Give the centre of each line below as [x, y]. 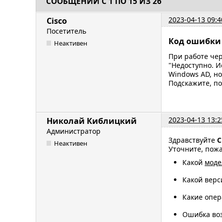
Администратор [74, 131]
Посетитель [66, 31]
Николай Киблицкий [92, 121]
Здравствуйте [193, 140]
